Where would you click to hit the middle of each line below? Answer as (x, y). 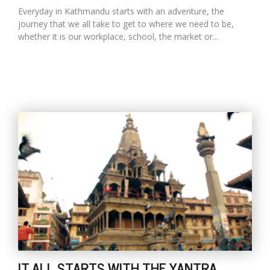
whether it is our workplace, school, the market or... (118, 36)
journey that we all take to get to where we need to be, (126, 24)
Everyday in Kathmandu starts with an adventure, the (121, 11)
